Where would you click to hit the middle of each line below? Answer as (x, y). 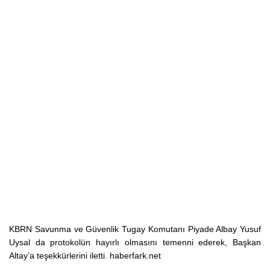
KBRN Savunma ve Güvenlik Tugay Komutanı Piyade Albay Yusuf (135, 229)
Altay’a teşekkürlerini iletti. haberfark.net (85, 256)
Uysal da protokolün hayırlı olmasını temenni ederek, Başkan (135, 242)
